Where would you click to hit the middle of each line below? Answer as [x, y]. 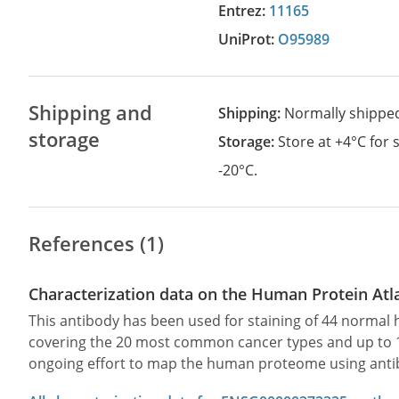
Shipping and [90, 112]
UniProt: [254, 39]
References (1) [96, 243]
